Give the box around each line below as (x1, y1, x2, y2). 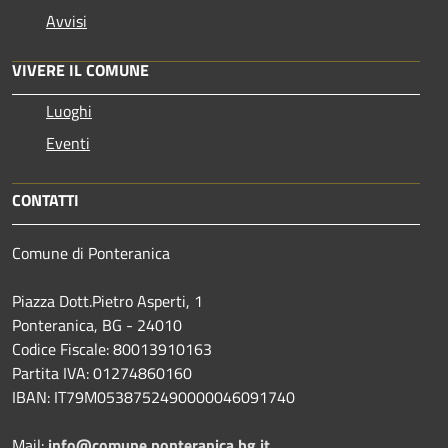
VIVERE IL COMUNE (12, 57, 149, 82)
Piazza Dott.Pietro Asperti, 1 (12, 288, 203, 313)
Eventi (46, 130, 90, 155)
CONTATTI (12, 187, 79, 212)
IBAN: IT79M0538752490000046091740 (12, 384, 295, 409)
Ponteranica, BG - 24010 (12, 312, 182, 337)
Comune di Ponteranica (12, 240, 170, 265)
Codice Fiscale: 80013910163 (12, 336, 212, 361)
